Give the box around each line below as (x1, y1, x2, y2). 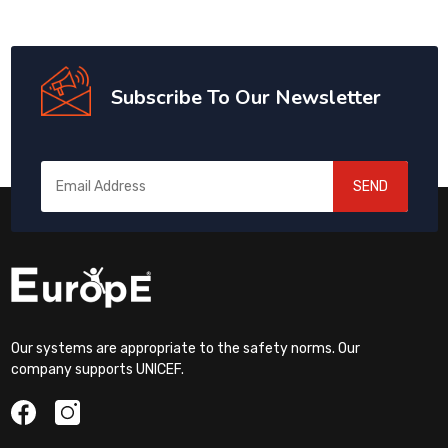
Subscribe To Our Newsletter (110, 84, 381, 112)
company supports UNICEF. (10, 360, 184, 378)
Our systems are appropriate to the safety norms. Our (10, 339, 360, 357)
